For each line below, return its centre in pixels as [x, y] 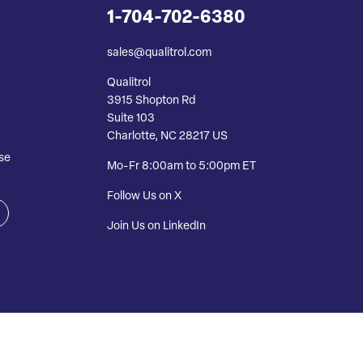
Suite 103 [131, 118]
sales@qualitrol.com [159, 53]
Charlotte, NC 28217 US [167, 136]
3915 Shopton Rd [151, 100]
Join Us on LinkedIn [156, 226]
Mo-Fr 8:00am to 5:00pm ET [181, 166]
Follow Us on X [144, 196]
